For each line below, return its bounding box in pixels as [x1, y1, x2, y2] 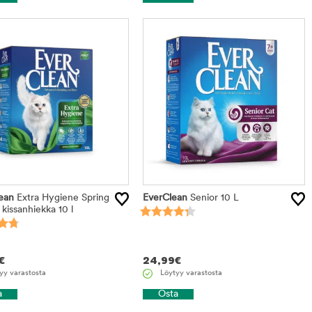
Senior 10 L [187, 192, 239, 203]
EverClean [142, 192, 187, 203]
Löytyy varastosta [159, 269, 222, 277]
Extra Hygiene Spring [13, 192, 109, 203]
